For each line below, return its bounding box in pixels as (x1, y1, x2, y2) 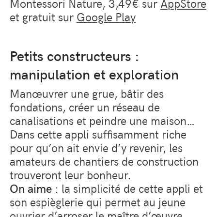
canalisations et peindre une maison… (10, 112, 195, 128)
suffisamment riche (92, 125, 186, 141)
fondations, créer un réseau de (10, 98, 160, 114)
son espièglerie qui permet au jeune (10, 193, 186, 209)
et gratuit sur (10, 9, 77, 25)
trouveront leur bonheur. (10, 166, 131, 182)
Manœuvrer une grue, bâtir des (10, 85, 164, 101)
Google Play (77, 9, 136, 25)
